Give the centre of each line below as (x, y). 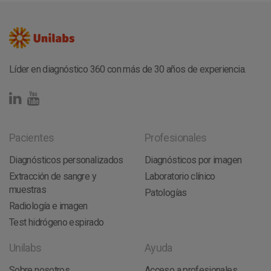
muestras (28, 190)
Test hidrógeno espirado (57, 223)
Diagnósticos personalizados (66, 160)
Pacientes (32, 138)
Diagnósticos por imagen (193, 160)
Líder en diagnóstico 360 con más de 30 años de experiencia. (128, 70)
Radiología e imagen (48, 206)
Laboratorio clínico (180, 177)
